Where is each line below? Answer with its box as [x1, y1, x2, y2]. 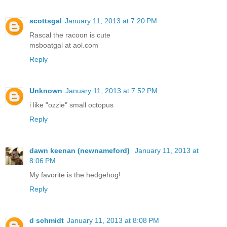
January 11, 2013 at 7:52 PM [65, 87, 158, 95]
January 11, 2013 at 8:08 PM [67, 216, 159, 224]
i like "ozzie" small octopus [29, 101, 113, 109]
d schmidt [29, 216, 64, 224]
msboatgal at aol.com [29, 41, 98, 50]
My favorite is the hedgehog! [29, 171, 121, 179]
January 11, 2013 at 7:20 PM [65, 17, 157, 25]
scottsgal [29, 17, 62, 25]
